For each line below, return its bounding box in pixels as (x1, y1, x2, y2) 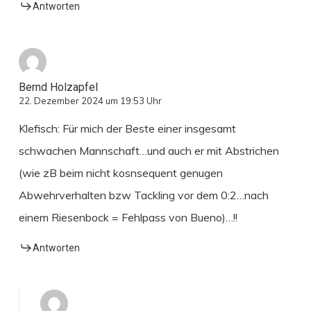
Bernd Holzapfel (18, 80, 98, 94)
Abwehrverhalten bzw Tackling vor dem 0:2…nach (18, 187, 269, 202)
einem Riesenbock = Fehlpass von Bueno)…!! (18, 210, 237, 224)
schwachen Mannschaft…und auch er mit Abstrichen (18, 143, 279, 158)
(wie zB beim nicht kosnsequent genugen (18, 165, 223, 180)
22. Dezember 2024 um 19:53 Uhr (18, 94, 162, 106)
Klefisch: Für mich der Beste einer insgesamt (18, 121, 236, 135)
